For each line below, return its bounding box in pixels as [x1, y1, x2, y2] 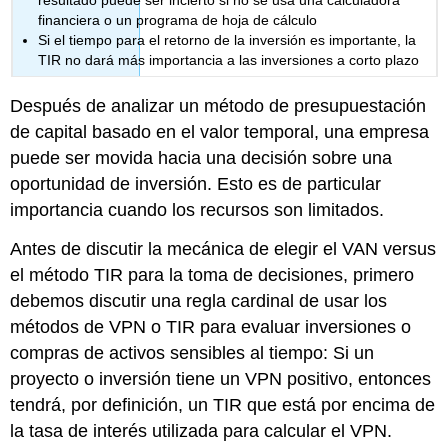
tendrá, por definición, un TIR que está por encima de [10, 394, 436, 415]
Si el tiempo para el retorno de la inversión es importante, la [38, 32, 417, 49]
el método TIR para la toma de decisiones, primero [10, 264, 415, 285]
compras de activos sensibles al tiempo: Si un [10, 342, 375, 363]
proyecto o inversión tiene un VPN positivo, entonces [10, 368, 432, 389]
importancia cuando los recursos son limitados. [10, 200, 385, 221]
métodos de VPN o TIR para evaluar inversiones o [10, 316, 412, 337]
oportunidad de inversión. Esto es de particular [10, 174, 382, 195]
